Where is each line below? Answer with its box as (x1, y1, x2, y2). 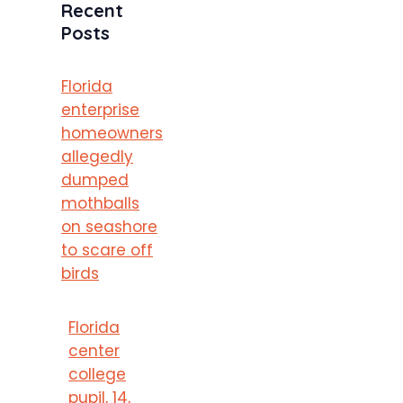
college (68, 363, 127, 385)
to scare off (61, 238, 153, 261)
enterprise (61, 98, 139, 121)
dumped (61, 168, 129, 191)
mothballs (61, 192, 139, 214)
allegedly (61, 145, 133, 167)
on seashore (61, 215, 157, 237)
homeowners (61, 121, 163, 144)
